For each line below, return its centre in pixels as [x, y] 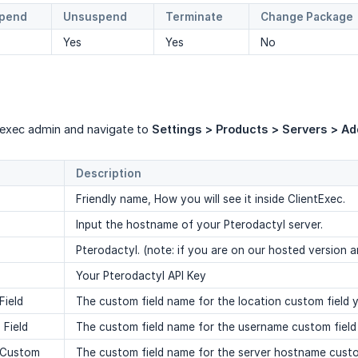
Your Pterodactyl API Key [141, 276]
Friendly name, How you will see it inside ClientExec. [211, 199]
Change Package [307, 17]
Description [109, 174]
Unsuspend [95, 17]
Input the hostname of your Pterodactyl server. [199, 225]
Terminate [194, 17]
